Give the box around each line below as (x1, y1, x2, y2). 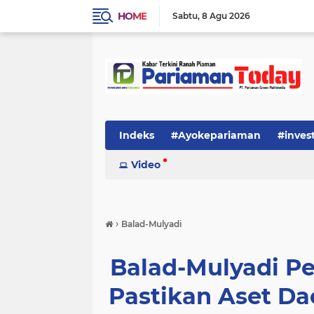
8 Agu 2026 (202, 11, 250, 21)
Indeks (119, 129, 154, 142)
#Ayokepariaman (171, 129, 261, 142)
